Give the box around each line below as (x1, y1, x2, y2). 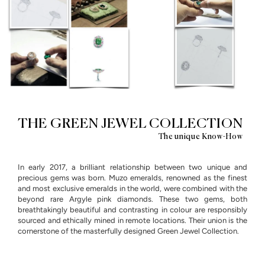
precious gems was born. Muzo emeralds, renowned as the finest (18, 173, 247, 183)
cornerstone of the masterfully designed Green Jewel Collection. (18, 227, 239, 236)
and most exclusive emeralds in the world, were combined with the (18, 184, 247, 193)
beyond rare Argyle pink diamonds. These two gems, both (18, 195, 247, 204)
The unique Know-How (158, 133, 243, 141)
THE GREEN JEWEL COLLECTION (18, 117, 243, 131)
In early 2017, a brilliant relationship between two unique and (18, 163, 247, 172)
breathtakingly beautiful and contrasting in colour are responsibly (18, 205, 247, 215)
